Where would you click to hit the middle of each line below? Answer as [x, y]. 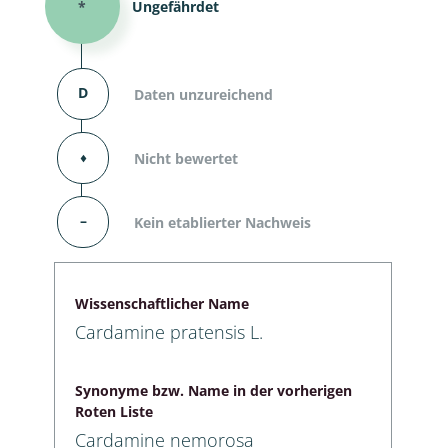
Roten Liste [114, 411]
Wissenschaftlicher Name [162, 303]
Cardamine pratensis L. [169, 331]
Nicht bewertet [186, 158]
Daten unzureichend [203, 94]
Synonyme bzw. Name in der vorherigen [213, 390]
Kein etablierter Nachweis [222, 222]
